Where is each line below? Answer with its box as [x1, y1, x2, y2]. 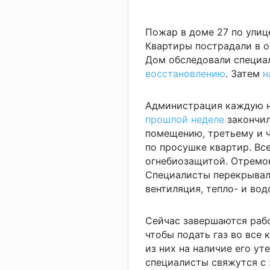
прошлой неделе [145, 113, 227, 125]
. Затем [225, 67, 263, 80]
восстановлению [145, 67, 225, 80]
